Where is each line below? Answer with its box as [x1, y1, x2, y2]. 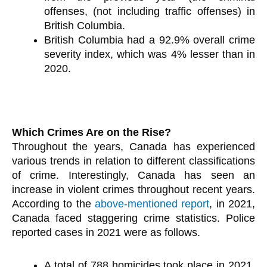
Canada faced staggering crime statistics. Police [12, 212, 255, 224]
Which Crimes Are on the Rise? [12, 126, 171, 138]
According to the [12, 197, 95, 210]
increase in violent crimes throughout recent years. [12, 183, 255, 195]
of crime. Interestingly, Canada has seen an [12, 169, 255, 181]
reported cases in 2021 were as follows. [12, 226, 200, 238]
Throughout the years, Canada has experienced [12, 140, 255, 153]
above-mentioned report [95, 197, 210, 210]
